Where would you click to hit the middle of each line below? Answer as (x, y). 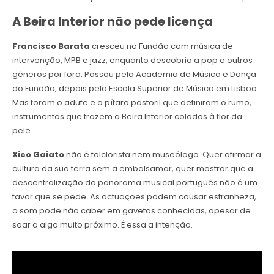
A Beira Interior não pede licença (112, 22)
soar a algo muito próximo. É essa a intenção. (102, 225)
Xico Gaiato (38, 155)
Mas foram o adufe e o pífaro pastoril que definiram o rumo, (131, 103)
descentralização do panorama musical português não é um (135, 183)
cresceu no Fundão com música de (161, 46)
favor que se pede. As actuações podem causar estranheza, (134, 197)
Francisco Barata (51, 46)
